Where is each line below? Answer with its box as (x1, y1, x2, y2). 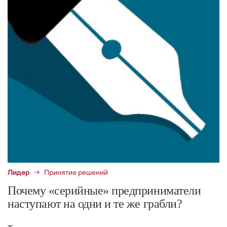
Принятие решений (44, 169, 108, 177)
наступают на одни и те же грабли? (8, 197, 182, 211)
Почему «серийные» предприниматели (8, 184, 201, 198)
